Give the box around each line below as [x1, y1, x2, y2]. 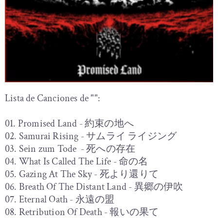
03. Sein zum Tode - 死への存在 [5, 143, 136, 156]
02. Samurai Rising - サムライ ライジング [5, 130, 177, 143]
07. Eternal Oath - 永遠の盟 [5, 193, 115, 206]
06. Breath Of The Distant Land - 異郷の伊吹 [5, 181, 183, 194]
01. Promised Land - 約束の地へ [5, 117, 134, 130]
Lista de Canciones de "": [5, 92, 100, 105]
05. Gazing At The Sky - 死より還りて [5, 168, 159, 181]
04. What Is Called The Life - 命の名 [5, 155, 148, 168]
